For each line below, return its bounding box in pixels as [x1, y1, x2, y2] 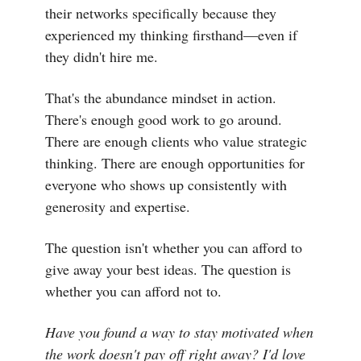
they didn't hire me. [45, 46, 158, 66]
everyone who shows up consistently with [45, 174, 287, 194]
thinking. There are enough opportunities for [45, 152, 305, 172]
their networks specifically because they [45, 2, 276, 23]
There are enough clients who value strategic [45, 131, 307, 151]
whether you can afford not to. [45, 280, 222, 301]
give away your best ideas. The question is [45, 259, 291, 279]
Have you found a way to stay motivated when [45, 322, 313, 342]
